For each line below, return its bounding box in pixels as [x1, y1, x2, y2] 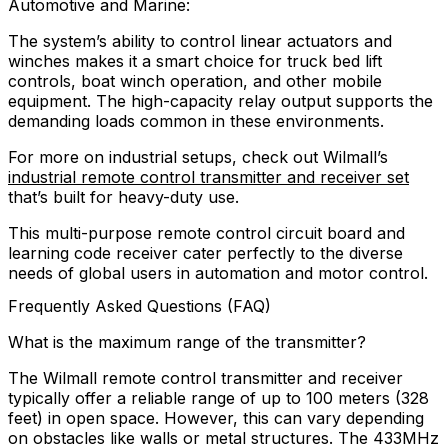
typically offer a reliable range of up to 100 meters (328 [8, 388, 429, 409]
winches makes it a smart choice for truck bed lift [8, 51, 382, 72]
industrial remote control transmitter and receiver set [8, 167, 409, 188]
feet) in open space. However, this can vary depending [8, 408, 424, 429]
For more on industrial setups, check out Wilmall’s [8, 147, 388, 168]
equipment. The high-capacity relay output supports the [8, 91, 433, 112]
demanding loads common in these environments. [8, 111, 384, 132]
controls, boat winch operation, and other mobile [8, 71, 382, 92]
